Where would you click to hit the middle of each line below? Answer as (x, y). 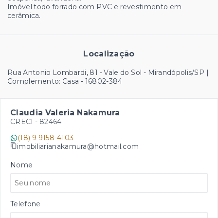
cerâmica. (24, 16)
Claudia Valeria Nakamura (65, 113)
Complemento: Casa (43, 81)
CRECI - (25, 122)
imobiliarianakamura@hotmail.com (78, 146)
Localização (109, 54)
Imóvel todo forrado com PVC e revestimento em (95, 7)
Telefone (26, 204)
